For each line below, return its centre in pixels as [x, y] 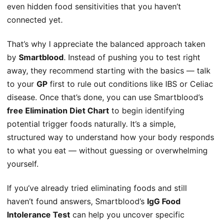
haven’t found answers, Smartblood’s [77, 202]
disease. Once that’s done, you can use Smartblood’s [105, 97]
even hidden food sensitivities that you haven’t [94, 6]
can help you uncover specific [127, 215]
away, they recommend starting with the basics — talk [109, 71]
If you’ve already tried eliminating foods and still [97, 188]
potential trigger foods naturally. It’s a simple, [91, 124]
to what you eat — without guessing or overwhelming [107, 150]
